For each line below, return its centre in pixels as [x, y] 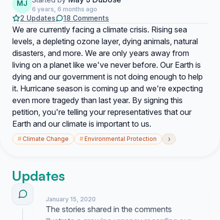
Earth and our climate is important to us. [82, 124]
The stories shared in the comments [109, 209]
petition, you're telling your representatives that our [102, 112]
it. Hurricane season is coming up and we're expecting [108, 88]
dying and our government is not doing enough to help [108, 77]
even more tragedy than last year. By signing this [97, 100]
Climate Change [46, 139]
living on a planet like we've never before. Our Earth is [107, 65]
